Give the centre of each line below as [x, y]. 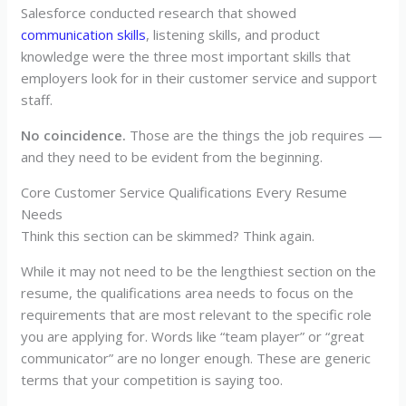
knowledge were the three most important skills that [186, 56]
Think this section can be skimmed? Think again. [168, 235]
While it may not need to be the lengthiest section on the [199, 271]
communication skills [84, 34]
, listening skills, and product [233, 34]
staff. [37, 99]
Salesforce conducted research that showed [159, 12]
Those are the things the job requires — [255, 135]
